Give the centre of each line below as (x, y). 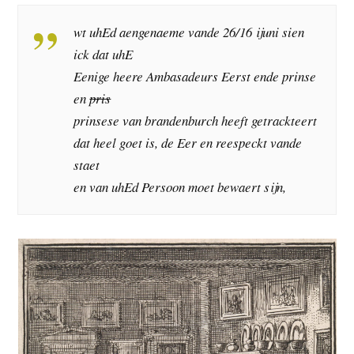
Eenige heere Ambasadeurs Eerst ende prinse (195, 77)
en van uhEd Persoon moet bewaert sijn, (180, 187)
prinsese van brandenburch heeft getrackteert (196, 121)
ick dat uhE (104, 55)
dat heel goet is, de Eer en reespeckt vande (188, 143)
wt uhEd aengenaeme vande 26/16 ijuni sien (189, 32)
